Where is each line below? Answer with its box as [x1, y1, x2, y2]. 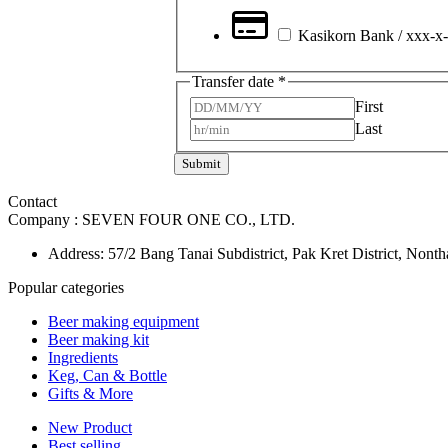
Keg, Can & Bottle [48, 366, 167, 384]
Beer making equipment [48, 312, 199, 330]
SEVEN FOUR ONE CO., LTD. [82, 210, 295, 228]
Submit [182, 155, 221, 171]
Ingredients [48, 348, 118, 366]
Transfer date [192, 72, 278, 90]
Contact [8, 192, 57, 210]
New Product [48, 418, 132, 436]
